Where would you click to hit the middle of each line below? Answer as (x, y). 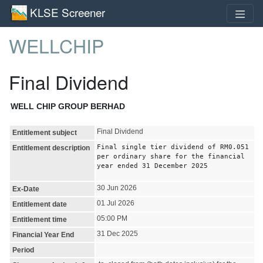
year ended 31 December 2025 (152, 165)
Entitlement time (40, 219)
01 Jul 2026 (116, 203)
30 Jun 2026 (117, 188)
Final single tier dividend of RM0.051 (173, 146)
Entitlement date (40, 204)
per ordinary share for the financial (171, 156)
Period (23, 250)
